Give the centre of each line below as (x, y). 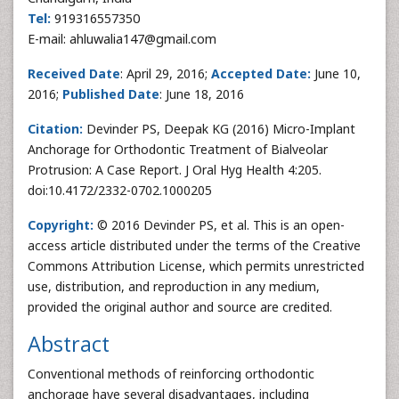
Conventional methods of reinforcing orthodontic (171, 374)
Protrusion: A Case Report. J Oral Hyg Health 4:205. (175, 170)
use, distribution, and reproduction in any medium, (174, 286)
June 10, (336, 73)
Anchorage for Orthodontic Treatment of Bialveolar (178, 149)
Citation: (57, 129)
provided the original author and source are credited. (180, 307)
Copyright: (61, 225)
